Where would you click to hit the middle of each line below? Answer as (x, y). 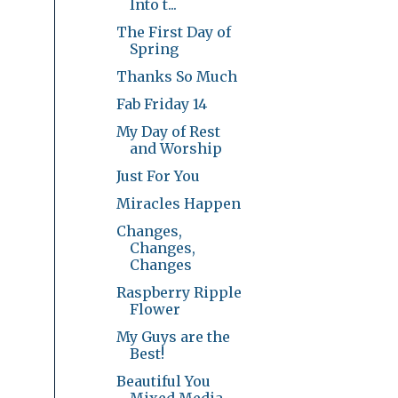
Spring (154, 48)
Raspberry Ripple (179, 292)
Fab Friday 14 (161, 103)
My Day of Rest (168, 131)
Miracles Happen (178, 203)
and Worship (175, 148)
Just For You (158, 175)
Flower (155, 309)
